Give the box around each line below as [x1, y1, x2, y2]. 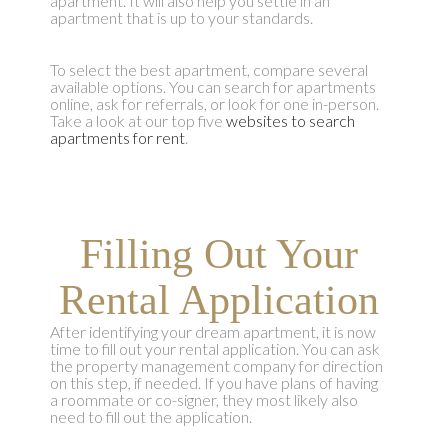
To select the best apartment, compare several [49, 60, 368, 80]
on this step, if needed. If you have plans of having [49, 373, 378, 393]
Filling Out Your [80, 231, 358, 278]
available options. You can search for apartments [49, 77, 376, 97]
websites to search [225, 111, 355, 131]
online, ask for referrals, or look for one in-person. [49, 94, 379, 114]
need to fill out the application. [49, 407, 252, 427]
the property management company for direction [49, 356, 383, 376]
